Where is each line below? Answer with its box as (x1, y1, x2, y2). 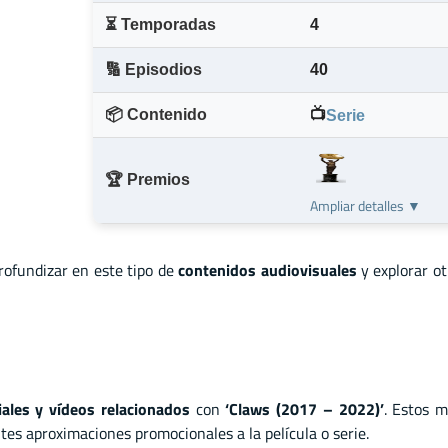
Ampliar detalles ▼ (310, 195, 421, 218)
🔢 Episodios (105, 61, 202, 79)
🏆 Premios (105, 171, 190, 189)
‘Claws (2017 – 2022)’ (225, 396, 384, 421)
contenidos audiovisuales (178, 257, 357, 282)
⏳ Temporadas (105, 16, 216, 34)
